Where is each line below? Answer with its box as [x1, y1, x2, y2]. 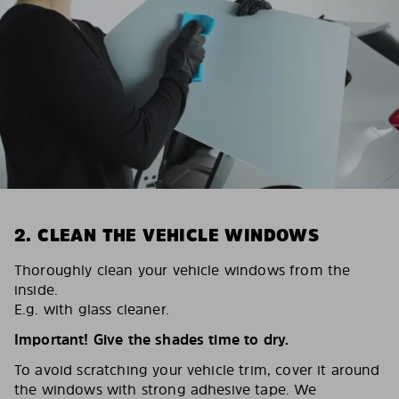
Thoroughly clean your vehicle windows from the [14, 260, 351, 280]
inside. [14, 280, 59, 299]
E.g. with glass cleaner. [14, 299, 169, 319]
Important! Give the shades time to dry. [14, 330, 289, 349]
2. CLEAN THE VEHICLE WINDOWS [14, 223, 320, 248]
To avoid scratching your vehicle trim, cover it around [14, 360, 380, 379]
